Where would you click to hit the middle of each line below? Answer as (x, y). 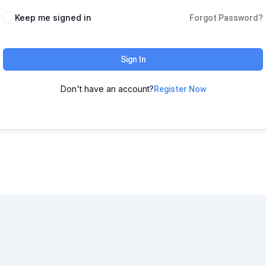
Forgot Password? (226, 18)
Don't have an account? (107, 89)
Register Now (180, 89)
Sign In (133, 59)
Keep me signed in (53, 18)
